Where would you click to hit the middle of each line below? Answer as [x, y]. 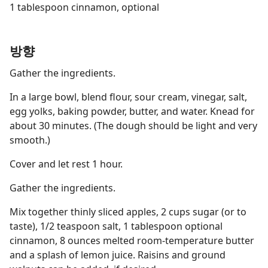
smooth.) [30, 140]
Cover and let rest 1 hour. [66, 164]
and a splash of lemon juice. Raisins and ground [118, 255]
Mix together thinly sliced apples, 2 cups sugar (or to [128, 212]
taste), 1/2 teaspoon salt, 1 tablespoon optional [116, 226]
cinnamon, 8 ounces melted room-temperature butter [132, 240]
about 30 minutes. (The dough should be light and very [133, 126]
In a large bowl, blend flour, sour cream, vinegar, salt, [128, 97]
